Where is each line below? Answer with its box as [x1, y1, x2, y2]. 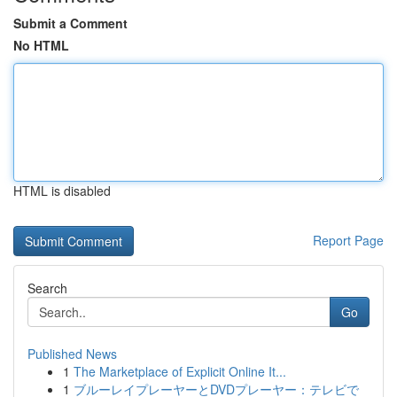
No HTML [13, 36, 69, 54]
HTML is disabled [13, 182, 111, 199]
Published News [27, 345, 117, 362]
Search [27, 279, 67, 297]
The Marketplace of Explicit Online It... [74, 362, 286, 380]
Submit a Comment [13, 14, 128, 32]
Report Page [313, 231, 384, 249]
